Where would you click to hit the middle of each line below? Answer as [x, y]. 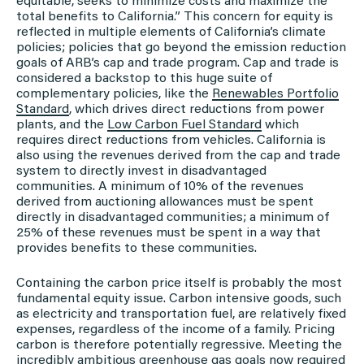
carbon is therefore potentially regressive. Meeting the [179, 345]
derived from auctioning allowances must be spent [165, 202]
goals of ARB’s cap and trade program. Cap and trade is [178, 63]
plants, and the [62, 125]
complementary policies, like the [114, 94]
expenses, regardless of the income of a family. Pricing [175, 329]
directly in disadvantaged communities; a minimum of [173, 217]
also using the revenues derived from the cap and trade [178, 156]
